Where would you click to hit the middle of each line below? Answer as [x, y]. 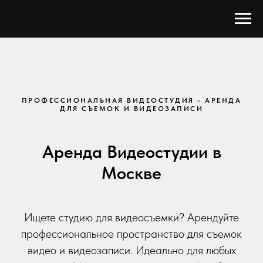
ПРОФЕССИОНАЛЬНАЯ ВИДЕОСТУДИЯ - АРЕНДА [131, 100]
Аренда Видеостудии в [131, 151]
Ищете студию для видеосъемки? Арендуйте [131, 217]
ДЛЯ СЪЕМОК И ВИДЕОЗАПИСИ [131, 109]
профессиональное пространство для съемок [131, 234]
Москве [131, 173]
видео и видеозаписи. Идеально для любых [131, 250]
